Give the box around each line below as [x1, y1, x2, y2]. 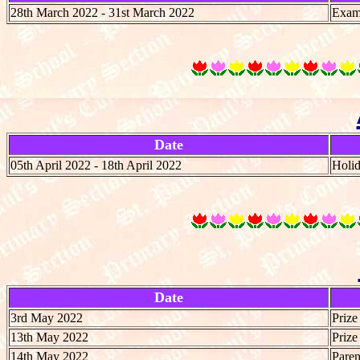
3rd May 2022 [10, 310, 83, 325]
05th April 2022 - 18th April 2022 [10, 157, 182, 172]
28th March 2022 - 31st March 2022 [10, 5, 194, 19]
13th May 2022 [10, 329, 88, 344]
